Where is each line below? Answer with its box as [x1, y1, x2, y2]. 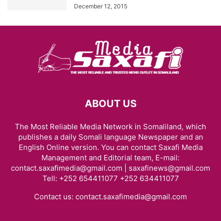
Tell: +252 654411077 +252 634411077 [42, 174, 179, 183]
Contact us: [34, 192, 75, 201]
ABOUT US [84, 98, 137, 110]
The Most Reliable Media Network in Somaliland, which [15, 122, 206, 131]
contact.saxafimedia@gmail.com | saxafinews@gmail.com [11, 163, 210, 173]
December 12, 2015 [74, 2, 127, 10]
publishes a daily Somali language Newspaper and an [18, 132, 203, 142]
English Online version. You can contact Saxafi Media [18, 143, 203, 152]
